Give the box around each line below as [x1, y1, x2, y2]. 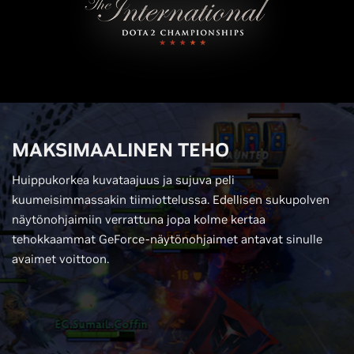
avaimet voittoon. [12, 251, 109, 266]
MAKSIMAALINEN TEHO [12, 137, 229, 162]
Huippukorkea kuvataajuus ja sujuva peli [12, 172, 235, 187]
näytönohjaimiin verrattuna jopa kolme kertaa [12, 212, 265, 227]
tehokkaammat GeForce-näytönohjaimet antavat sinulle [12, 232, 322, 247]
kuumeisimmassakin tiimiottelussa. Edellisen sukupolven [12, 192, 330, 207]
